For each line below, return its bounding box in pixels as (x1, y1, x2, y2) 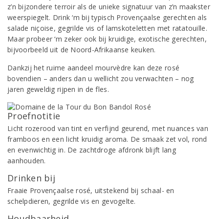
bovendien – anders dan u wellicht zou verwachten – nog (7, 74, 194, 83)
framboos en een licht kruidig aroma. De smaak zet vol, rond (7, 134, 207, 144)
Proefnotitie (7, 110, 61, 122)
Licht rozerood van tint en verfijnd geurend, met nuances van (7, 124, 208, 133)
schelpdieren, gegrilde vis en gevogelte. (7, 197, 136, 206)
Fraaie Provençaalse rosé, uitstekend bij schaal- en (7, 186, 175, 195)
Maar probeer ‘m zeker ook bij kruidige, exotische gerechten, (7, 34, 207, 44)
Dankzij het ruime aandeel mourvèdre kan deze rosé (7, 63, 180, 72)
